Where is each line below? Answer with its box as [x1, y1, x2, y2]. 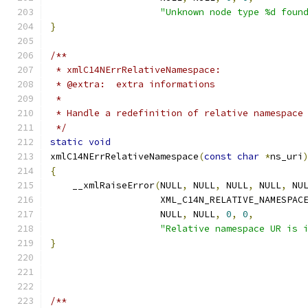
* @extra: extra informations [50, 78, 215, 90]
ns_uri [270, 151, 303, 162]
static [50, 136, 83, 148]
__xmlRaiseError [50, 179, 155, 191]
